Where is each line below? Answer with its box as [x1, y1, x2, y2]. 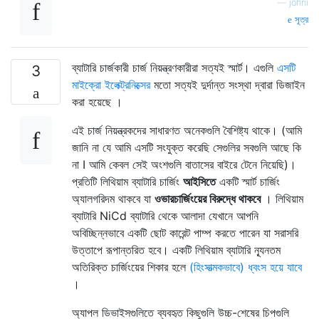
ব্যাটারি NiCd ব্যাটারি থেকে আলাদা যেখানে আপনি [72, 208, 258, 223]
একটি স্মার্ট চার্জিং [216, 174, 280, 189]
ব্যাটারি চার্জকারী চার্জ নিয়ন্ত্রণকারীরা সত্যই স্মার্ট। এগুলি [72, 60, 277, 75]
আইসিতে [183, 174, 216, 189]
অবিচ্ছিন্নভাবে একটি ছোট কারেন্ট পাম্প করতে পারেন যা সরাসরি [72, 225, 298, 240]
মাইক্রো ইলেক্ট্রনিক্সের [72, 77, 150, 92]
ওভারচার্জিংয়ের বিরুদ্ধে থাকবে [155, 191, 261, 206]
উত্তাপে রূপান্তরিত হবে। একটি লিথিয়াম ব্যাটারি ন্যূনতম [72, 242, 281, 257]
